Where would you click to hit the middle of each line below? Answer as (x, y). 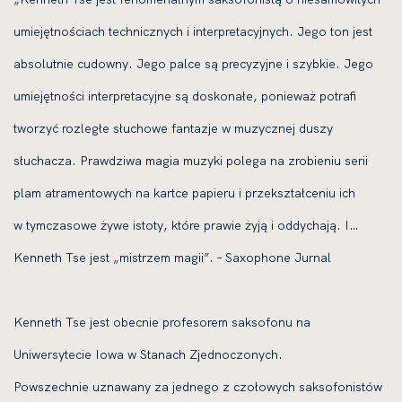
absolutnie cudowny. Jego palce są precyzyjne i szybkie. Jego (193, 64)
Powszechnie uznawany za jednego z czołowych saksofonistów (198, 387)
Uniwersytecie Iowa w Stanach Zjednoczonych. (148, 354)
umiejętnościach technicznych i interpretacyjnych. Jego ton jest (193, 31)
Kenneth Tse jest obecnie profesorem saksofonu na (162, 322)
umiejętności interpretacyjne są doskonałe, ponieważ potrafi (185, 96)
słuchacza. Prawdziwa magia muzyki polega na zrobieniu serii (191, 161)
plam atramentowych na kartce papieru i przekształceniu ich (184, 193)
